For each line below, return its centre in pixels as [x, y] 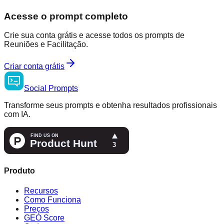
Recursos [41, 190]
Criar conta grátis [34, 66]
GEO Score [44, 217]
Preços [36, 208]
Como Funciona [52, 199]
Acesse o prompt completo [66, 16]
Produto [19, 171]
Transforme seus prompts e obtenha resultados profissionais [110, 105]
